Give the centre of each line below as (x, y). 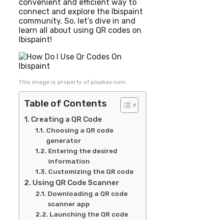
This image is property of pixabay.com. (73, 82)
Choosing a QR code (80, 130)
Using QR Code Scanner (76, 183)
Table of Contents (65, 104)
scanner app (69, 204)
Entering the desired (82, 151)
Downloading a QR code (87, 194)
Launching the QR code (89, 214)
